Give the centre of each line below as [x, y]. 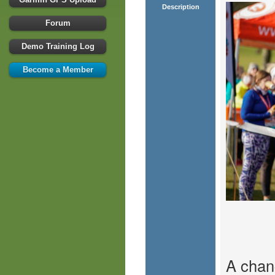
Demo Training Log [58, 46]
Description [180, 6]
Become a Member [58, 69]
